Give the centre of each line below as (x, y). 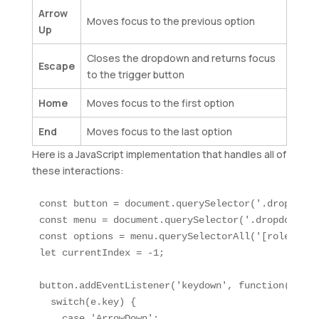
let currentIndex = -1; (101, 253)
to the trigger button (135, 75)
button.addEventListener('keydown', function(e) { (176, 286)
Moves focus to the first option (160, 103)
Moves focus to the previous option (171, 21)
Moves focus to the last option (159, 132)
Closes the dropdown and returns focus (181, 58)
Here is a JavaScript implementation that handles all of (159, 155)
